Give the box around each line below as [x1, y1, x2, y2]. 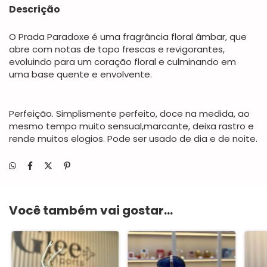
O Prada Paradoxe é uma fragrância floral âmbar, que [9, 30, 247, 43]
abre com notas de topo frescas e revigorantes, [9, 43, 225, 55]
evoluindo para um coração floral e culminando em [9, 55, 236, 68]
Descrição [9, 2, 60, 16]
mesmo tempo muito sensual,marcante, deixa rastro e [9, 120, 254, 132]
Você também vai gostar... [9, 202, 173, 219]
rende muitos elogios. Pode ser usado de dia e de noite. [9, 132, 257, 145]
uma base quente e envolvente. [9, 68, 154, 80]
